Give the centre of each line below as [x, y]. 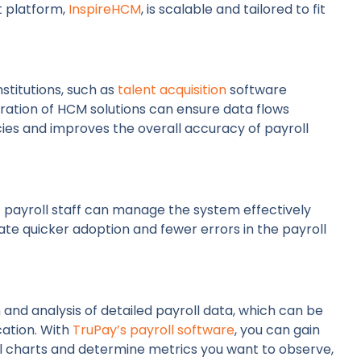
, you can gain [277, 330]
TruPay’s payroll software [154, 330]
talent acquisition [172, 90]
